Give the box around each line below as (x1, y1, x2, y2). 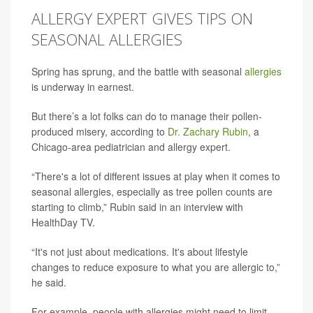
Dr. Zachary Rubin (168, 124, 248, 138)
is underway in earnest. (31, 80, 134, 94)
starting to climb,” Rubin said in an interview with (31, 200, 243, 214)
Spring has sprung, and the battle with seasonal (31, 64, 245, 78)
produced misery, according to (31, 124, 168, 138)
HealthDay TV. (31, 215, 95, 229)
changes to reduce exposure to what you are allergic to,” (31, 260, 280, 274)
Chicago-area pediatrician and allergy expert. (31, 140, 231, 154)
